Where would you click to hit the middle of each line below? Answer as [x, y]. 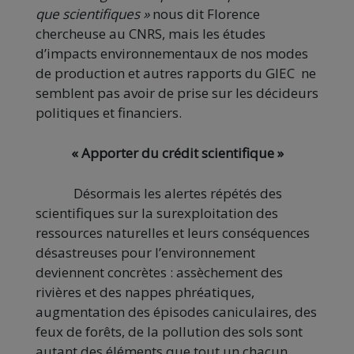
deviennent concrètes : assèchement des [159, 273]
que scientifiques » [92, 14]
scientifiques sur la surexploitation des [157, 213]
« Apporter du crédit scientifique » [177, 153]
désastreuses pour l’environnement [145, 253]
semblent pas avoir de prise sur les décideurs [177, 93]
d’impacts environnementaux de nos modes [172, 54]
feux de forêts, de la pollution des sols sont [169, 332]
